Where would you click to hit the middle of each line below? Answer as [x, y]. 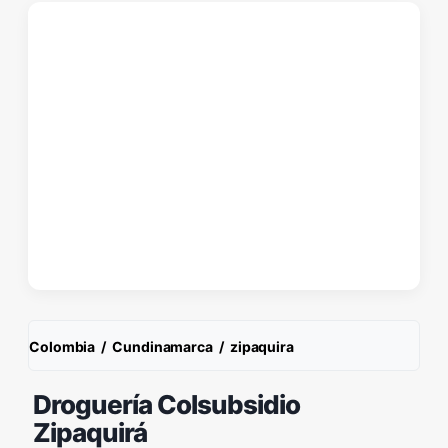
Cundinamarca [162, 346]
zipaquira [261, 346]
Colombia [62, 346]
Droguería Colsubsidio [166, 404]
